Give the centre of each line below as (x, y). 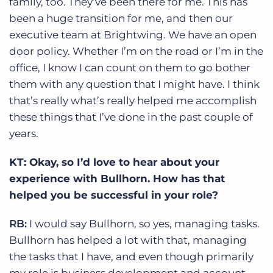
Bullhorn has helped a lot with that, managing (128, 240)
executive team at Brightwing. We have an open (133, 34)
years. (24, 133)
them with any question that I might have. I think (134, 84)
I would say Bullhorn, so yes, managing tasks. (143, 223)
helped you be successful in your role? (114, 195)
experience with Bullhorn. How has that (117, 178)
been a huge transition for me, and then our (121, 18)
